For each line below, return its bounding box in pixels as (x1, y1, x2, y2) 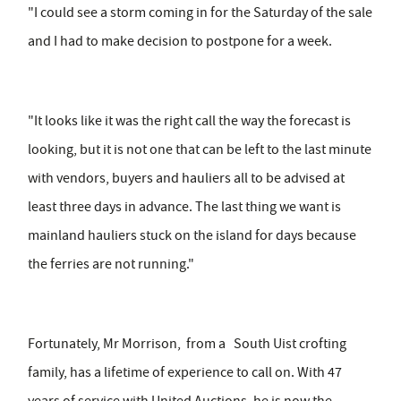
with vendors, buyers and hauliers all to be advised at (28, 169, 345, 188)
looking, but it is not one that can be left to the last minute (28, 141, 371, 159)
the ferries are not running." (28, 255, 194, 274)
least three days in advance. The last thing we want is (28, 198, 341, 217)
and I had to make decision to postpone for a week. (28, 32, 332, 51)
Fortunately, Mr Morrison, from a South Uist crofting (28, 335, 346, 354)
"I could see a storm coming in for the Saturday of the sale (28, 4, 372, 22)
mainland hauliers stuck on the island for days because (28, 226, 356, 245)
